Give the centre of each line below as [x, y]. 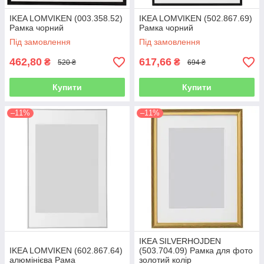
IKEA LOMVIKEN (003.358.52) [66, 18]
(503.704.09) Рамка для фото [196, 250]
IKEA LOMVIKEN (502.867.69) [196, 18]
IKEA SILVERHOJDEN [180, 241]
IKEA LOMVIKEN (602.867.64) [66, 250]
